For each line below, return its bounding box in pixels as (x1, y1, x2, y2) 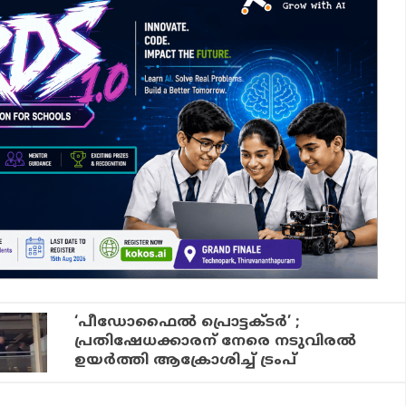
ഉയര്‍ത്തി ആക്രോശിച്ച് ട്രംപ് (74, 352, 297, 371)
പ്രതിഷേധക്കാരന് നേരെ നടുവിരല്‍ (74, 333, 357, 352)
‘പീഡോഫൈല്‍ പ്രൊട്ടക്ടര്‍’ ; (74, 314, 301, 333)
